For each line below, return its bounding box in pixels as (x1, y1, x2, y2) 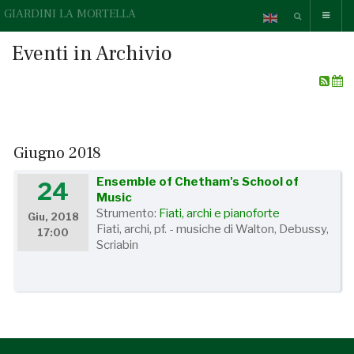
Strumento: (96, 206, 160, 220)
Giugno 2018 (13, 142, 102, 164)
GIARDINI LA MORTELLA (4, 6, 136, 21)
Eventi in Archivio (12, 40, 172, 67)
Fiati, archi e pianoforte (159, 206, 281, 220)
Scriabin (96, 238, 139, 252)
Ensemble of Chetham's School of (96, 175, 299, 189)
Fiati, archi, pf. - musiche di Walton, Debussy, (96, 222, 330, 236)
